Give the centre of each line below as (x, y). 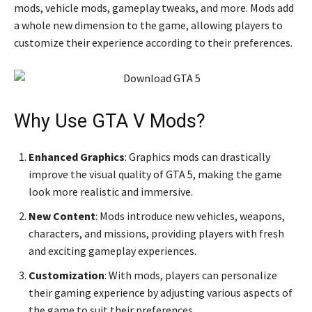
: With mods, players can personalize (191, 275)
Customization (67, 275)
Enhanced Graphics (77, 156)
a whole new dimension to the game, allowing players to (148, 25)
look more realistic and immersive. (111, 191)
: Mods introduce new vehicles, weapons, (190, 216)
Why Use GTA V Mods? (110, 121)
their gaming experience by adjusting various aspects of (161, 292)
